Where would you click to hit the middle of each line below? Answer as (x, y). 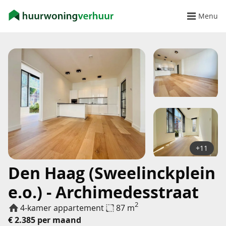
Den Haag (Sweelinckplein (112, 173)
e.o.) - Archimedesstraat (103, 192)
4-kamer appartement (62, 208)
